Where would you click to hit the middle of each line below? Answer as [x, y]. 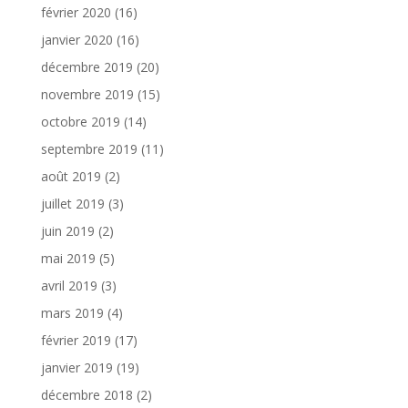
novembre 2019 [87, 94]
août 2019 [71, 176]
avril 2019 [69, 285]
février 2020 [76, 12]
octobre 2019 [80, 121]
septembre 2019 [89, 148]
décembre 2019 [87, 66]
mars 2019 [72, 312]
